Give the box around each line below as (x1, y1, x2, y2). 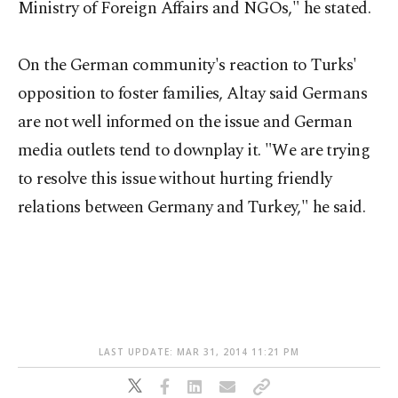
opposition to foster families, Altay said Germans (18, 81, 368, 107)
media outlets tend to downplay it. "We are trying (18, 138, 370, 163)
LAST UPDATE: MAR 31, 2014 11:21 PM (99, 346, 299, 358)
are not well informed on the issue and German (18, 109, 353, 135)
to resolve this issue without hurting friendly (18, 166, 332, 192)
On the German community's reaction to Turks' (18, 52, 357, 78)
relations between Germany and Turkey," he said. (18, 195, 366, 220)
